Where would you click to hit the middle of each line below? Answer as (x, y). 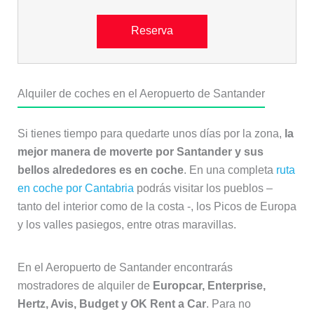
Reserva (152, 31)
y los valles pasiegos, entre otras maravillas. (127, 225)
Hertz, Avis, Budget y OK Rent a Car (111, 304)
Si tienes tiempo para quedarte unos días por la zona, (149, 134)
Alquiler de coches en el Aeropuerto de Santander (141, 94)
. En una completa (230, 170)
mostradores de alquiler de (85, 286)
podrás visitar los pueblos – (203, 189)
